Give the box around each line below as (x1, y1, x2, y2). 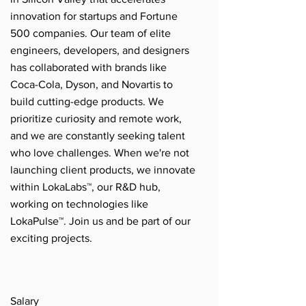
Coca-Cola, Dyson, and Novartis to (10, 79, 173, 90)
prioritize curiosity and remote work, (10, 113, 182, 124)
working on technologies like (10, 198, 148, 210)
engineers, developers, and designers (10, 44, 189, 56)
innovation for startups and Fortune (10, 10, 178, 22)
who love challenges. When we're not (10, 147, 189, 158)
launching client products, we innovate (10, 164, 195, 176)
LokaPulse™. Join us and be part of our (10, 215, 191, 227)
